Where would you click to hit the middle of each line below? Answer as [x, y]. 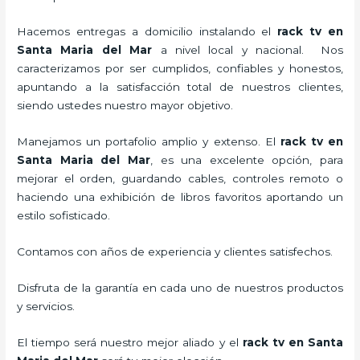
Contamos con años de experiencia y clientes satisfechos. [175, 252]
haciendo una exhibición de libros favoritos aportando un [180, 197]
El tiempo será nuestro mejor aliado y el [130, 342]
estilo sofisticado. [64, 216]
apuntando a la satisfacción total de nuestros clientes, [180, 87]
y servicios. [46, 307]
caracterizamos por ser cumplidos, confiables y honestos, [180, 69]
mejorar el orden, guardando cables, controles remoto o [180, 179]
